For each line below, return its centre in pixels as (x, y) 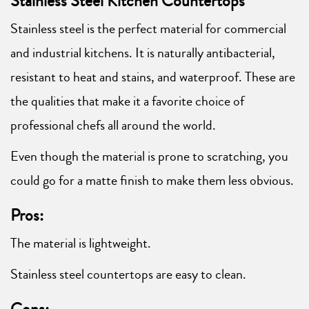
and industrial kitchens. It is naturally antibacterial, (143, 53)
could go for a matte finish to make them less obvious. (152, 181)
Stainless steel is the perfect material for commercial (148, 29)
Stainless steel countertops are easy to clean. (128, 275)
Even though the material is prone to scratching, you (149, 157)
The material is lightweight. (81, 243)
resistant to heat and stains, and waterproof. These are (153, 77)
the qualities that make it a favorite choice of (127, 101)
